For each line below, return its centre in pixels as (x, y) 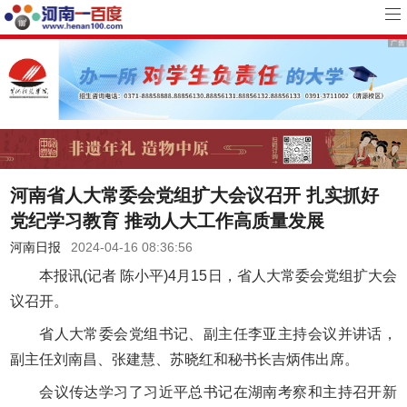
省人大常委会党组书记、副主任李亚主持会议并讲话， (218, 334)
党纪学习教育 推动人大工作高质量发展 (168, 221)
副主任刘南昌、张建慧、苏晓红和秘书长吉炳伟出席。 (185, 360)
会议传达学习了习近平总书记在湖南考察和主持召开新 (218, 392)
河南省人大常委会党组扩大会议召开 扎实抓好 (195, 196)
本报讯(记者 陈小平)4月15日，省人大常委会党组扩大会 (218, 276)
